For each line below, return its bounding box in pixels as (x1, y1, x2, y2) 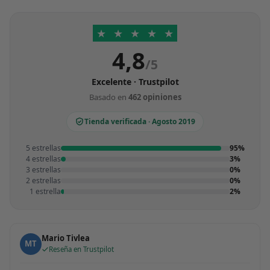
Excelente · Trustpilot (91, 75, 179, 87)
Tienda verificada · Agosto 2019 (84, 116, 195, 127)
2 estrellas (25, 175, 61, 186)
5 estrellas (25, 142, 61, 153)
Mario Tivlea (41, 233, 90, 244)
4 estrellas (25, 153, 61, 164)
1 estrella (29, 186, 61, 196)
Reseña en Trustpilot (48, 245, 114, 254)
